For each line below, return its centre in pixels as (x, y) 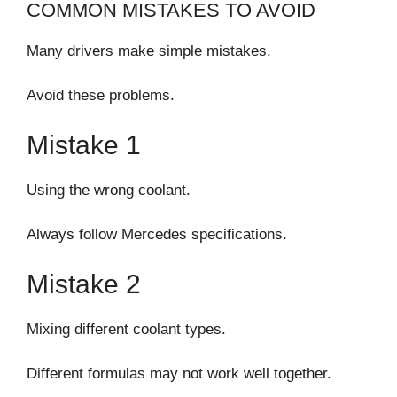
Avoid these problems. (101, 96)
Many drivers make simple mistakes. (149, 51)
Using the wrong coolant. (109, 190)
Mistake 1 (84, 144)
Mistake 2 (84, 284)
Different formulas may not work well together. (179, 374)
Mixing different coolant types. (126, 329)
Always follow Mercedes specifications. (157, 235)
